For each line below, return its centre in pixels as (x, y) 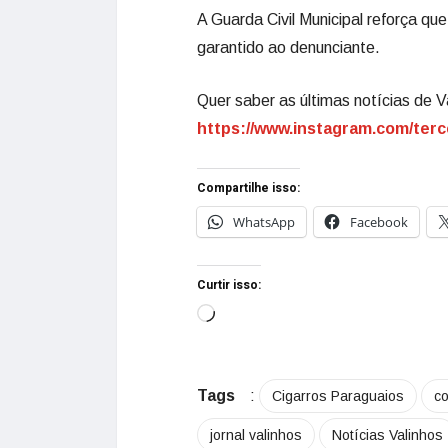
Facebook (379, 222)
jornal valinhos (256, 435)
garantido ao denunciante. (288, 47)
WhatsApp (264, 222)
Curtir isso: (229, 285)
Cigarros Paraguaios (338, 396)
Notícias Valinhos (387, 435)
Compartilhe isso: (248, 188)
